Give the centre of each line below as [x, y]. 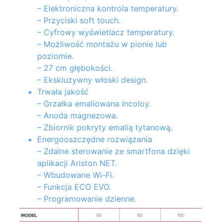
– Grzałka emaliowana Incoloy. [94, 104]
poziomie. [55, 56]
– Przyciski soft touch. [79, 21]
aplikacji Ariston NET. [77, 163]
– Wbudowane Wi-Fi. [76, 175]
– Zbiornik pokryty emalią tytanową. [105, 128]
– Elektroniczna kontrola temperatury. [108, 9]
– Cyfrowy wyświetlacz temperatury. [106, 32]
